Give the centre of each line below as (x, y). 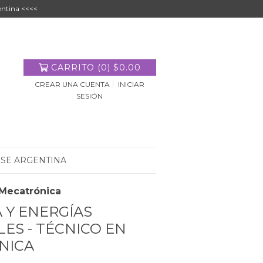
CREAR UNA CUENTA (73, 84)
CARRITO (73, 68)
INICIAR (131, 84)
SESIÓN (90, 96)
